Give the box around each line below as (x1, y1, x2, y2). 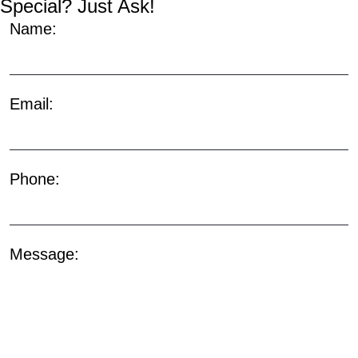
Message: (10, 245, 79, 263)
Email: (10, 94, 54, 113)
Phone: (10, 169, 60, 188)
